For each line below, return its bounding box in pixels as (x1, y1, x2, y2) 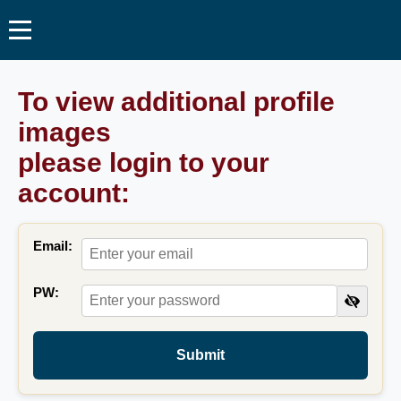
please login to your (18, 148, 269, 177)
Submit (176, 347, 225, 363)
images (18, 117, 111, 147)
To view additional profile (18, 87, 335, 116)
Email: (33, 238, 73, 253)
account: (18, 178, 130, 208)
